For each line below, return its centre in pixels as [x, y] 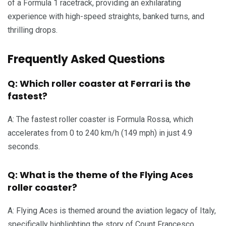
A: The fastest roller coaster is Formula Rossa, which [100, 120]
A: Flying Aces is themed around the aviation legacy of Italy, [112, 211]
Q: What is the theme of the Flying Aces [100, 175]
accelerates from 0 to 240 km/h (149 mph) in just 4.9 [100, 133]
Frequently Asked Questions [86, 60]
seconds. [24, 147]
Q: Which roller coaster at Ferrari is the [99, 84]
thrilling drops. [33, 30]
